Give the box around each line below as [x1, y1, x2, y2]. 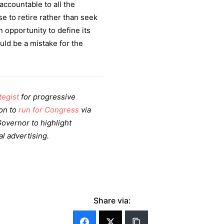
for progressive [19, 92, 75, 101]
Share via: [93, 195, 131, 205]
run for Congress [18, 105, 79, 114]
